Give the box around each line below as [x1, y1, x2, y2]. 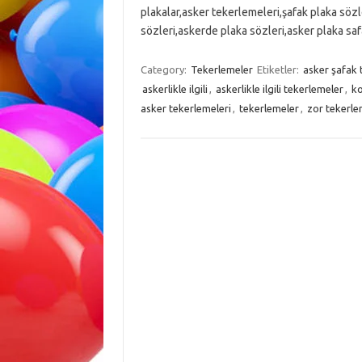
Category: [140, 64, 189, 75]
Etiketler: [256, 64, 301, 75]
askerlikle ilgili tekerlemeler [215, 83, 343, 95]
